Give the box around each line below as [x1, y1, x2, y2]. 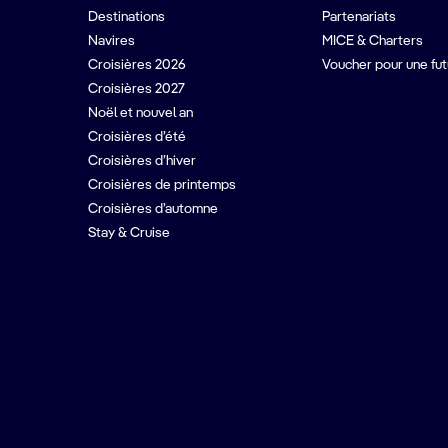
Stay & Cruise [88, 226, 170, 240]
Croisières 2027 [88, 82, 185, 96]
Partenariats [321, 10, 396, 24]
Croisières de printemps [88, 178, 236, 192]
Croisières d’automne [88, 202, 218, 216]
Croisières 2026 [88, 58, 185, 72]
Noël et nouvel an [88, 106, 193, 120]
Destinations [88, 10, 165, 24]
